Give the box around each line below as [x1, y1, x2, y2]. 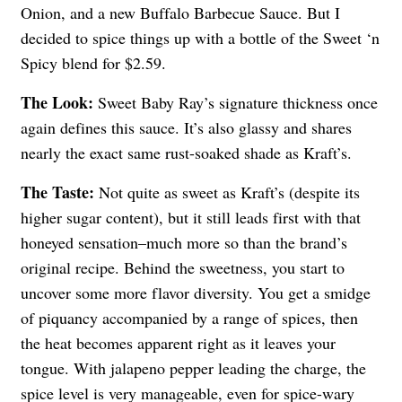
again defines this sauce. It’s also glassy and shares [21, 116, 352, 138]
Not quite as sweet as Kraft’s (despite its [99, 180, 360, 203]
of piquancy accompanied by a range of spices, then [21, 306, 358, 328]
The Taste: [21, 179, 99, 204]
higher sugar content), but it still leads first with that [21, 205, 361, 228]
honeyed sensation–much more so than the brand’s [21, 231, 347, 253]
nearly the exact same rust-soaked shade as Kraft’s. [21, 141, 352, 163]
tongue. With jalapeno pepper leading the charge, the [21, 356, 366, 379]
